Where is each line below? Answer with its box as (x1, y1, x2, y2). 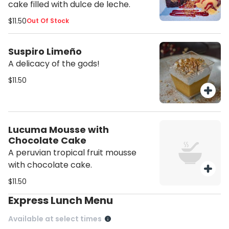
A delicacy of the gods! (8, 58, 100, 70)
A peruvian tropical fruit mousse (8, 147, 136, 158)
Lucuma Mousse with (8, 123, 109, 136)
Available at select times (8, 214, 102, 224)
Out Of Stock (27, 16, 69, 25)
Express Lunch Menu (13, 193, 113, 208)
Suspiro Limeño (8, 45, 82, 58)
